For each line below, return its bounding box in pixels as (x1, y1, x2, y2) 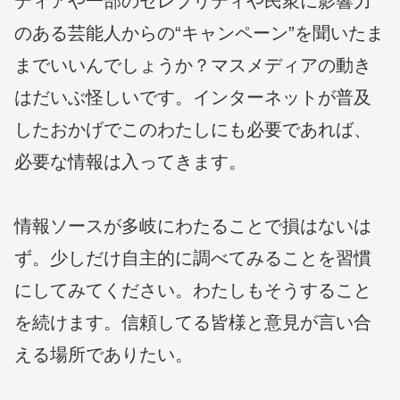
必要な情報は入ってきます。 (14, 152, 246, 172)
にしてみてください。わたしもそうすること (14, 280, 371, 301)
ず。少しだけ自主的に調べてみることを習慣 (14, 248, 371, 269)
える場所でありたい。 (14, 345, 193, 365)
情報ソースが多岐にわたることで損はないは (14, 216, 371, 237)
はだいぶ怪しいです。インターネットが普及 (14, 87, 371, 108)
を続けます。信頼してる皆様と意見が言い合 (14, 312, 371, 333)
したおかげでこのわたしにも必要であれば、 (14, 120, 371, 140)
